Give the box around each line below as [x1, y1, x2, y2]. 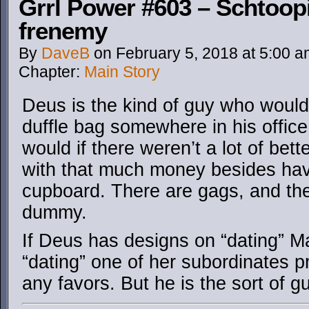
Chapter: [19, 63, 84, 81]
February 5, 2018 [116, 44, 238, 62]
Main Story [84, 63, 160, 81]
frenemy [19, 18, 107, 44]
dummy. [22, 202, 87, 223]
